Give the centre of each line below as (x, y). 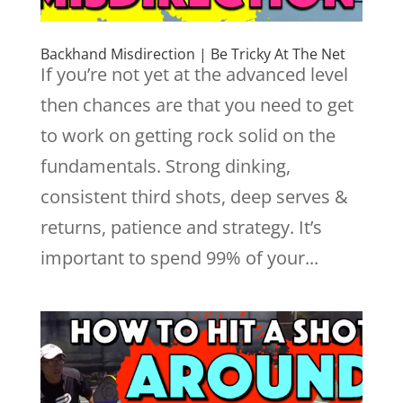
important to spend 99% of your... (179, 258)
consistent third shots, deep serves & (194, 197)
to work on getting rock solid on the (188, 135)
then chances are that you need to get (197, 105)
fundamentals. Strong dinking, (165, 166)
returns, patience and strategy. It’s (181, 227)
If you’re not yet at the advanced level (194, 74)
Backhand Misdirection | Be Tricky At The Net (193, 54)
